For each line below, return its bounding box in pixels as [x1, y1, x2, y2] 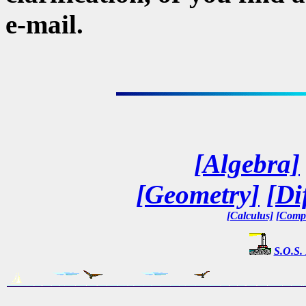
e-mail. [5, 9, 83, 39]
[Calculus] [226, 209, 273, 221]
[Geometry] [136, 179, 260, 209]
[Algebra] [194, 148, 300, 178]
